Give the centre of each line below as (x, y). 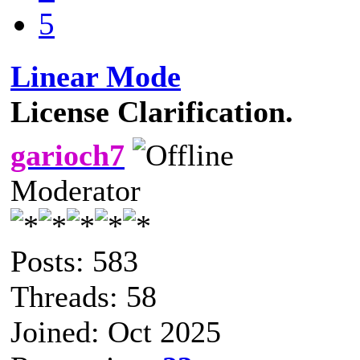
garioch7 (67, 155)
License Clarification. (152, 111)
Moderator (76, 190)
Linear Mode (96, 76)
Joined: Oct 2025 (116, 331)
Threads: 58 (84, 296)
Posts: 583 (74, 261)
